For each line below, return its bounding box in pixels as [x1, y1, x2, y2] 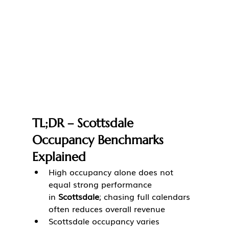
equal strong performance [48, 178, 154, 191]
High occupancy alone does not [48, 166, 176, 178]
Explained [32, 149, 86, 165]
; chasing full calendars [99, 190, 193, 203]
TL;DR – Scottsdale [32, 116, 137, 131]
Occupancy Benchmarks [32, 132, 167, 148]
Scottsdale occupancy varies [48, 215, 162, 227]
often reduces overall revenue [48, 202, 165, 215]
